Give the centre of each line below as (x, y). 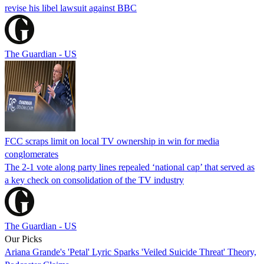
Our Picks (23, 239)
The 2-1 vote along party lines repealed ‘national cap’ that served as (130, 167)
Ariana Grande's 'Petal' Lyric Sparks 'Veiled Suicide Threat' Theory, (131, 252)
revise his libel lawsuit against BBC (71, 8)
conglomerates (32, 154)
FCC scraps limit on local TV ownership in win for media (112, 141)
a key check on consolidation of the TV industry (94, 180)
